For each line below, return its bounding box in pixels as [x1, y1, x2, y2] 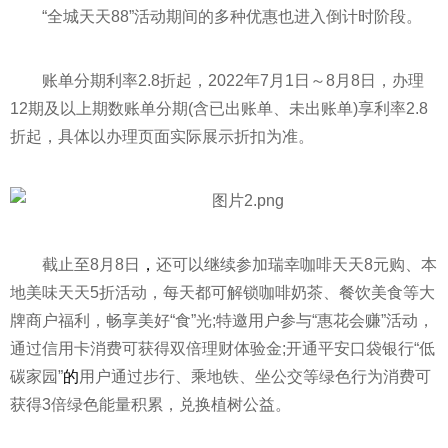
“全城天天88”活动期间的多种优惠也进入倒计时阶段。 [42, 8, 422, 25]
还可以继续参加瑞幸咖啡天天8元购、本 [156, 256, 437, 273]
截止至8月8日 [42, 256, 140, 273]
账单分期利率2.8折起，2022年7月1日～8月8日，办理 [42, 72, 424, 89]
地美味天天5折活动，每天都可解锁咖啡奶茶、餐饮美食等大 [10, 284, 435, 301]
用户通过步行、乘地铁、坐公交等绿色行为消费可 [79, 368, 431, 385]
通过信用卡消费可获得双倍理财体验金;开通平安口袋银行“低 [10, 340, 435, 357]
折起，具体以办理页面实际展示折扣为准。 [10, 128, 314, 145]
